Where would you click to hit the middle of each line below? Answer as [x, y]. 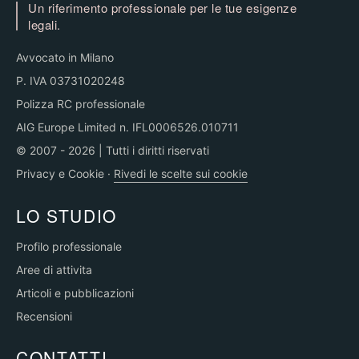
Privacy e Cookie [60, 173]
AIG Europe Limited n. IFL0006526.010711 [127, 127]
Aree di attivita [54, 270]
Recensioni [44, 316]
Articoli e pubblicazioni [75, 293]
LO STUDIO [67, 216]
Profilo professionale [69, 246]
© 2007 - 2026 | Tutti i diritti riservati [113, 150]
